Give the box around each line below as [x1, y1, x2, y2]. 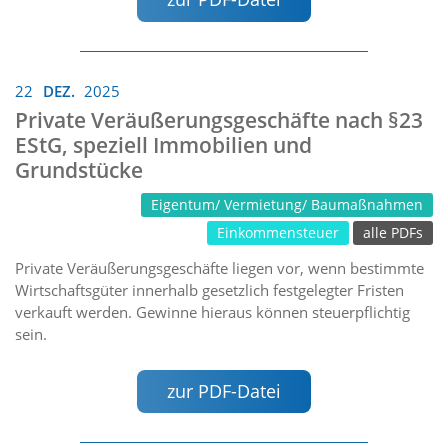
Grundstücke [15, 155, 143, 184]
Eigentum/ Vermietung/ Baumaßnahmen [151, 195, 423, 214]
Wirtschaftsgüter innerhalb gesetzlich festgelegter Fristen [15, 279, 404, 300]
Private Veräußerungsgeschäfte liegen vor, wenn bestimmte [15, 257, 424, 278]
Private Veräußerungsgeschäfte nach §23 [15, 105, 423, 134]
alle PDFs [363, 223, 423, 242]
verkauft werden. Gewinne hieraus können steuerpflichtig [15, 301, 410, 322]
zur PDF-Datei [167, 378, 281, 403]
